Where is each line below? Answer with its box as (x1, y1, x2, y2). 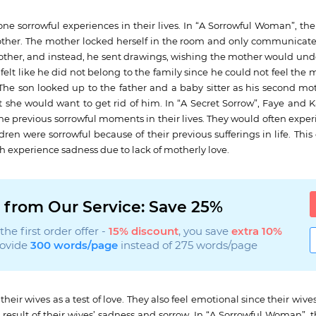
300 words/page (30, 240, 118, 251)
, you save (178, 226, 231, 237)
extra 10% (231, 226, 282, 237)
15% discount (108, 226, 178, 237)
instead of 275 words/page (117, 240, 257, 251)
